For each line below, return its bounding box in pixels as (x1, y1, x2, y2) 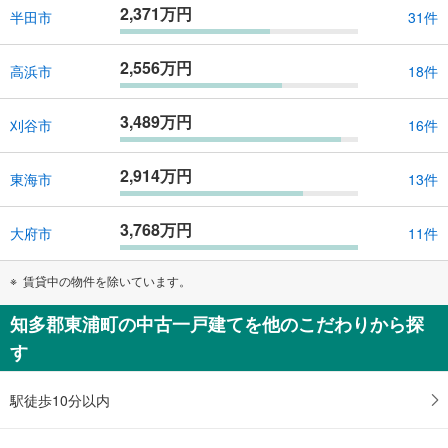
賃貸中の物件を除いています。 (23, 271, 191, 289)
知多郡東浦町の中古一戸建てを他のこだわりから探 (10, 310, 424, 337)
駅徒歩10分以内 (10, 389, 110, 410)
